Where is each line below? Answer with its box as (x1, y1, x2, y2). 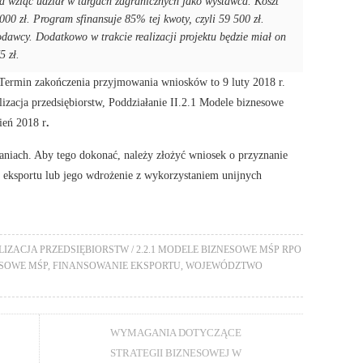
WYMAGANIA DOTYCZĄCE (110, 326, 242, 339)
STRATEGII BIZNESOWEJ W (110, 346, 242, 359)
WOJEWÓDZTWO (186, 260, 263, 271)
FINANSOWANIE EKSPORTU (53, 260, 181, 271)
